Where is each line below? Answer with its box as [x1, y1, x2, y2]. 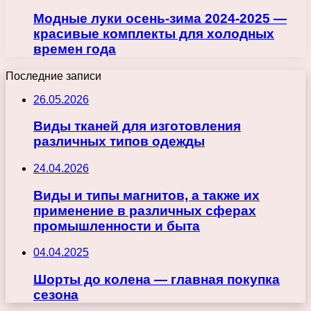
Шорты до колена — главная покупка [33, 272, 280, 287]
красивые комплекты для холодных [33, 26, 274, 41]
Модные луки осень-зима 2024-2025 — [33, 10, 287, 26]
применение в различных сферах [33, 203, 256, 218]
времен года [33, 41, 116, 56]
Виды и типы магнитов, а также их [33, 187, 260, 203]
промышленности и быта [33, 218, 200, 233]
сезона [33, 287, 78, 303]
